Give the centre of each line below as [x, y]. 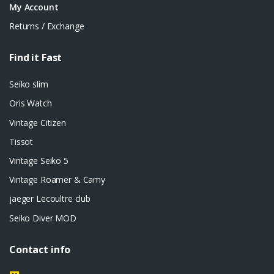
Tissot [21, 141]
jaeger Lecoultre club [50, 199]
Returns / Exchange [47, 26]
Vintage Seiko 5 [39, 161]
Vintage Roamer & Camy [57, 180]
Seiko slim [29, 84]
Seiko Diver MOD [43, 218]
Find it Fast [36, 58]
